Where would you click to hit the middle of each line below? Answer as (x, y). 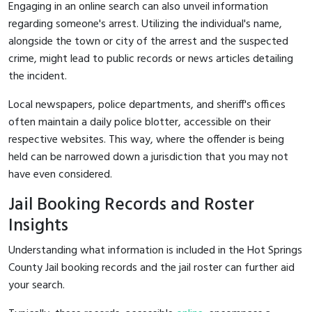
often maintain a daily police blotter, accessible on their (140, 122)
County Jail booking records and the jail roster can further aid (151, 268)
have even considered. (60, 174)
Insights (38, 226)
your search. (37, 285)
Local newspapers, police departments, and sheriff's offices (147, 105)
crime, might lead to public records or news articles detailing (151, 59)
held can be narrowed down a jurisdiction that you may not (148, 157)
